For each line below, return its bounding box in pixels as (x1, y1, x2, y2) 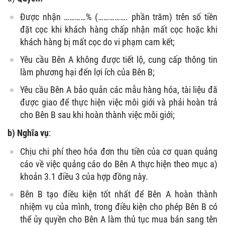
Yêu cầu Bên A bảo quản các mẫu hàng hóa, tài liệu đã (20, 84, 217, 95)
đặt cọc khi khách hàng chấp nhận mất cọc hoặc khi (20, 24, 217, 35)
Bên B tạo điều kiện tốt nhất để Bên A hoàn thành (20, 188, 217, 199)
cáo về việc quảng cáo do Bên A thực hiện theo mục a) (20, 158, 217, 169)
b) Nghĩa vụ (8, 127, 49, 138)
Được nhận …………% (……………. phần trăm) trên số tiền (20, 11, 217, 22)
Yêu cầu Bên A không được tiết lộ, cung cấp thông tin (20, 54, 217, 65)
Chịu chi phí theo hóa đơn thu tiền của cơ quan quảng (20, 146, 217, 157)
